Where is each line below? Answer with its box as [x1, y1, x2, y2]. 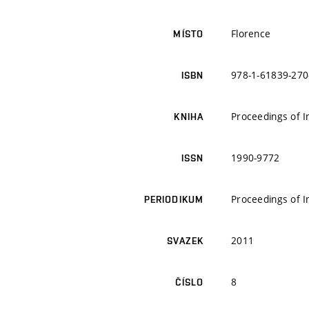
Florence [231, 27, 271, 41]
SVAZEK [167, 235, 203, 247]
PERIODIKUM [143, 194, 203, 206]
